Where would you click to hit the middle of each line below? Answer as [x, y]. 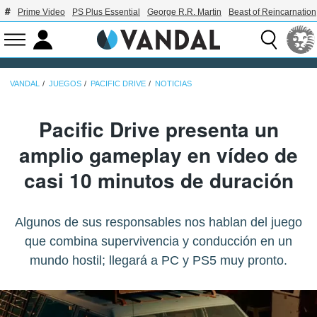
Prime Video [41, 12]
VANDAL [25, 83]
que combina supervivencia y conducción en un [158, 241]
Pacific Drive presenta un [158, 129]
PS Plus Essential [106, 12]
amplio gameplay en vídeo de [158, 154]
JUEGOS [65, 83]
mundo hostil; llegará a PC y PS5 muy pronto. [158, 260]
